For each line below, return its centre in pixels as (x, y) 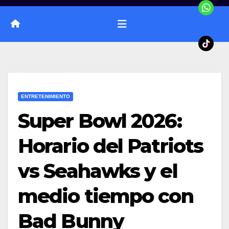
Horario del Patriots (111, 146)
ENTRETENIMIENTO (45, 96)
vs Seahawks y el (98, 171)
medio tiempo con (106, 196)
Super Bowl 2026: (100, 121)
